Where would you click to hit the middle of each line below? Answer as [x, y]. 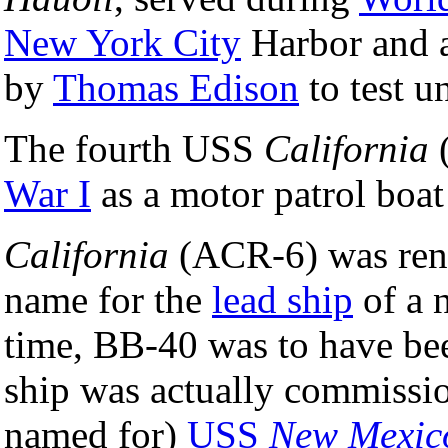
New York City [122, 42]
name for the [108, 299]
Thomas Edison [176, 87]
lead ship [282, 299]
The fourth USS [134, 148]
